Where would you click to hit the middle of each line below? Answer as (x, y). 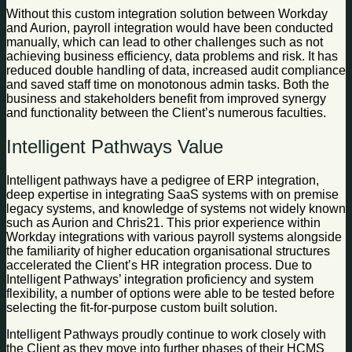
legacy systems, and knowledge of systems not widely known (176, 208)
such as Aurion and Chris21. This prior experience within (163, 222)
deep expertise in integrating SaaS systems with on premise (172, 194)
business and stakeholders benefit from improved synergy (166, 98)
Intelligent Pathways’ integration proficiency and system (160, 279)
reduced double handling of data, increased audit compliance (176, 70)
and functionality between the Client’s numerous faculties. (168, 112)
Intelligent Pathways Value (115, 146)
